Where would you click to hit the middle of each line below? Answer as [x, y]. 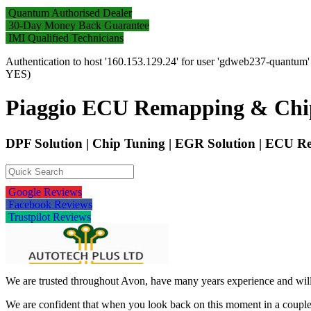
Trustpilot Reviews [48, 217]
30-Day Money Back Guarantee [77, 25]
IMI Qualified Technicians [65, 38]
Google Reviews [44, 192]
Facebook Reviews [49, 204]
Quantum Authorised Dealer [69, 13]
